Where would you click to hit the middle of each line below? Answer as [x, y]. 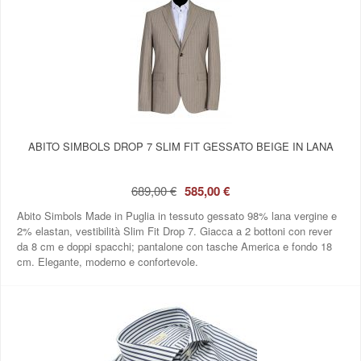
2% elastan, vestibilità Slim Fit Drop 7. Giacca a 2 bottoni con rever [174, 230]
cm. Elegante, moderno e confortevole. [108, 261]
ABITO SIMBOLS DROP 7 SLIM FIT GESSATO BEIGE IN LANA [180, 146]
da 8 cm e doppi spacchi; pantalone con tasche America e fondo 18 [174, 246]
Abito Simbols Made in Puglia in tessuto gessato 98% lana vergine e [177, 215]
